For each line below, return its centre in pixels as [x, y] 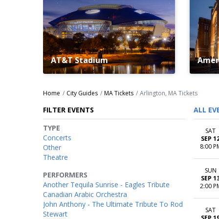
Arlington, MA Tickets [169, 93]
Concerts [57, 137]
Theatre [55, 157]
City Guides [82, 93]
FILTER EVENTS [68, 109]
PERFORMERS [65, 175]
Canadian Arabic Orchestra [85, 194]
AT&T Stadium [79, 60]
